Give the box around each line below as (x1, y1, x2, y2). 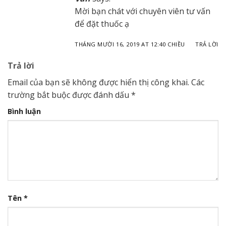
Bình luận (8, 106, 41, 116)
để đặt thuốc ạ (75, 18, 129, 30)
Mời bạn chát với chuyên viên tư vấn (75, 6, 210, 17)
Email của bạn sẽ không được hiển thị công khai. (8, 76, 189, 88)
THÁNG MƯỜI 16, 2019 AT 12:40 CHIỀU (75, 40, 186, 48)
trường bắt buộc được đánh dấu (8, 89, 131, 100)
